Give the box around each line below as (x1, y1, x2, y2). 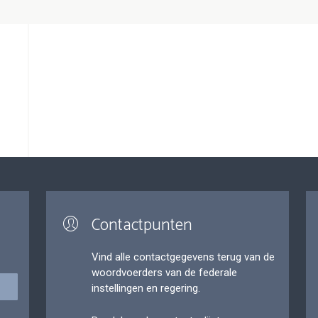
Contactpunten (91, 212, 192, 238)
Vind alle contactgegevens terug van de (91, 250, 275, 263)
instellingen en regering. (91, 281, 200, 295)
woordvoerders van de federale (91, 265, 237, 279)
